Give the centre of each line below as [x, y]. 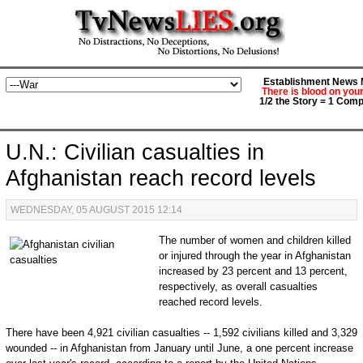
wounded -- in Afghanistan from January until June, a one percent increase [179, 348]
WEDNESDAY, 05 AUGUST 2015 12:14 [96, 210]
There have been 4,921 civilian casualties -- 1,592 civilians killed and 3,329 [181, 333]
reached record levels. [210, 302]
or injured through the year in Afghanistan [254, 256]
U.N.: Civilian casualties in [135, 152]
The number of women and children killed [254, 240]
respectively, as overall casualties [238, 286]
